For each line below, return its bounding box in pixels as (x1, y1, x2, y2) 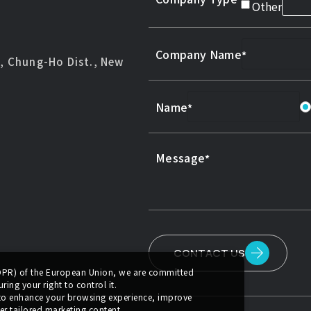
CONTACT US (174, 246, 245, 260)
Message (155, 149, 205, 166)
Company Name (155, 45, 242, 62)
